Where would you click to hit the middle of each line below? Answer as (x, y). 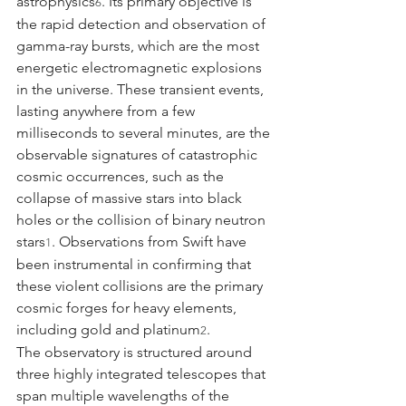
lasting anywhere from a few (107, 111)
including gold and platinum (108, 329)
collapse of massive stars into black (131, 198)
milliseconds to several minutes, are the (145, 132)
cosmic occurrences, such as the (122, 176)
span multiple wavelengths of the (125, 395)
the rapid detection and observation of (143, 24)
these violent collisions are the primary (141, 285)
